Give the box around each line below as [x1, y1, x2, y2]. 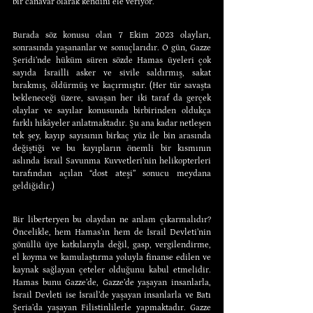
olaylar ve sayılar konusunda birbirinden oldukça [13, 105, 211, 115]
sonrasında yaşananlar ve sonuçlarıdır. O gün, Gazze [13, 43, 211, 52]
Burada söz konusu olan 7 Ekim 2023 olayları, [13, 30, 211, 40]
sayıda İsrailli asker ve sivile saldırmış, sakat [13, 68, 211, 78]
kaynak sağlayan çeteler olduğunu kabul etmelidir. [13, 265, 211, 275]
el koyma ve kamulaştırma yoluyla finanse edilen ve [13, 252, 211, 262]
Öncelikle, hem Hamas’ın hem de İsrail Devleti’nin [13, 227, 211, 237]
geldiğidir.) [13, 181, 54, 191]
